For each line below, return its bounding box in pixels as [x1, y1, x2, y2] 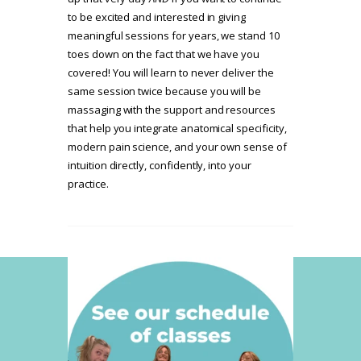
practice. [68, 176, 109, 192]
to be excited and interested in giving [68, 10, 247, 25]
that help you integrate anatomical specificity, [68, 121, 287, 136]
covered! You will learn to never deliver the [68, 65, 274, 81]
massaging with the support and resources [68, 102, 276, 118]
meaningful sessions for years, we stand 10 [68, 28, 280, 44]
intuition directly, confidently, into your [68, 158, 251, 173]
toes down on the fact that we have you [68, 47, 260, 62]
